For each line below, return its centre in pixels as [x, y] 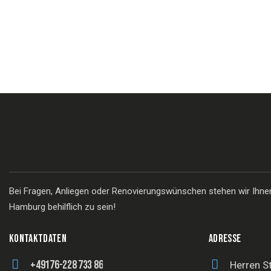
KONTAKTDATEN [38, 239]
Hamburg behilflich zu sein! [62, 207]
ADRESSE [225, 239]
